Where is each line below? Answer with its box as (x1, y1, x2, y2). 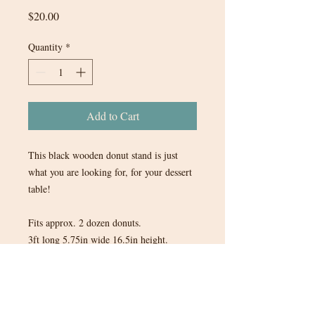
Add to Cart (86, 108, 139, 123)
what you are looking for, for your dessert (28, 165, 192, 179)
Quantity (28, 39, 63, 53)
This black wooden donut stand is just (28, 148, 178, 162)
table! (28, 181, 54, 195)
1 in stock (28, 266, 67, 280)
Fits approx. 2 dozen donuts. (28, 215, 141, 229)
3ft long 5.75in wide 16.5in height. (28, 232, 168, 246)
